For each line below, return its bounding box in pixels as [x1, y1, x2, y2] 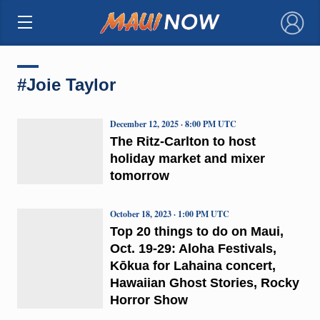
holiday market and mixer [109, 151, 265, 166]
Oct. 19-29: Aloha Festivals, [109, 241, 276, 256]
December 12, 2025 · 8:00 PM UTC [109, 117, 236, 130]
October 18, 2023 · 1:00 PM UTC [109, 207, 229, 220]
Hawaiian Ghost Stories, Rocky [109, 275, 299, 290]
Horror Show [109, 292, 188, 307]
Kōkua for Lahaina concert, [109, 258, 276, 273]
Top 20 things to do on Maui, [109, 224, 284, 239]
